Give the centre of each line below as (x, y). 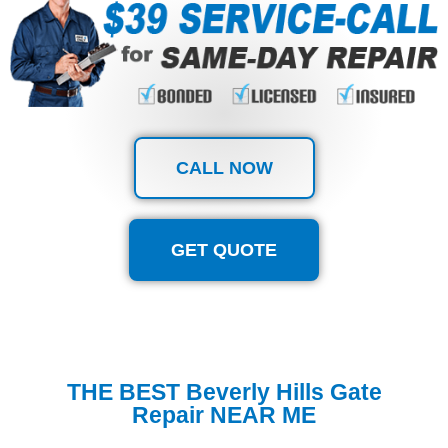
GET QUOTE (224, 249)
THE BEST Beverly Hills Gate (224, 391)
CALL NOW (224, 167)
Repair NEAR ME (224, 414)
